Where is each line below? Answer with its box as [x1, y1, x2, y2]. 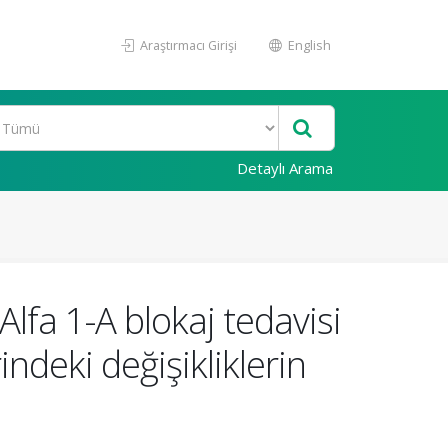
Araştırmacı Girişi [137, 36, 237, 54]
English [285, 36, 331, 54]
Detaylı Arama [237, 158, 333, 178]
